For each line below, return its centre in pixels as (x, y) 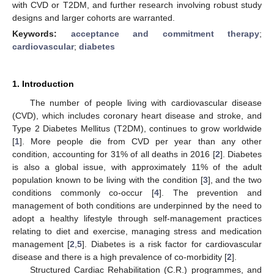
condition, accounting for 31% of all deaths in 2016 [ (114, 154)
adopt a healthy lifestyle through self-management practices (137, 218)
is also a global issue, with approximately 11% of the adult (137, 167)
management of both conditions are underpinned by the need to (137, 205)
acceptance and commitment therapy (165, 33)
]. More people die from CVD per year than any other (141, 141)
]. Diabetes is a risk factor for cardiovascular (172, 244)
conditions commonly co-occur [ (83, 192)
